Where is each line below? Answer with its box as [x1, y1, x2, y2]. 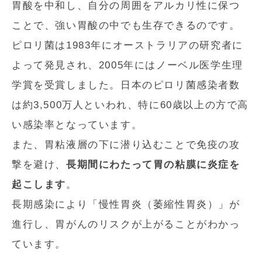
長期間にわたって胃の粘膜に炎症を [66, 158, 240, 170]
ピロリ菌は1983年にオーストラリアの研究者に [12, 39, 243, 51]
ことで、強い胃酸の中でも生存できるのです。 [12, 19, 240, 31]
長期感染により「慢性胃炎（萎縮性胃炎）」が [12, 198, 240, 210]
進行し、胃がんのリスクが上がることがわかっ [12, 218, 240, 230]
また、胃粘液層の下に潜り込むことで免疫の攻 [12, 139, 240, 150]
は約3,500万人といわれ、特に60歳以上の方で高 [12, 99, 249, 111]
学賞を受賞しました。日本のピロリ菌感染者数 [12, 79, 240, 91]
